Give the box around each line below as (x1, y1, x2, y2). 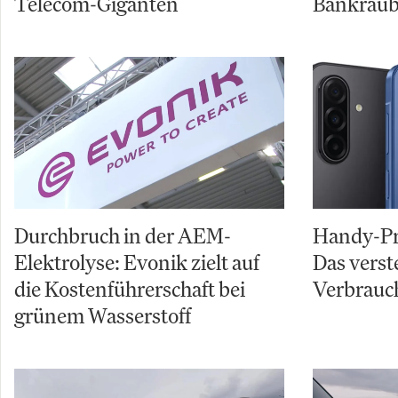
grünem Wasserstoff (14, 302, 191, 330)
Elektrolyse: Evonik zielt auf (14, 249, 259, 276)
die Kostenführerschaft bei (14, 275, 245, 303)
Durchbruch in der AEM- (14, 222, 231, 250)
